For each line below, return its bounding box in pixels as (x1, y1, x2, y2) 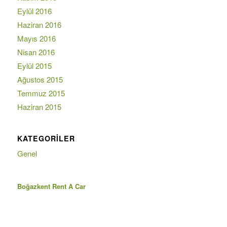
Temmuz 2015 (17, 87, 65, 98)
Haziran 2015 (17, 101, 61, 112)
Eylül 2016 (17, 5, 52, 16)
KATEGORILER (17, 133, 75, 144)
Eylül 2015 (17, 60, 52, 71)
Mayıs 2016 (17, 32, 56, 44)
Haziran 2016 (17, 19, 61, 30)
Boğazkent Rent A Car (17, 181, 86, 192)
